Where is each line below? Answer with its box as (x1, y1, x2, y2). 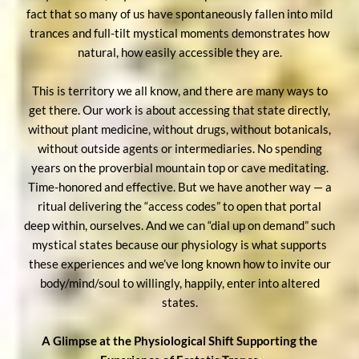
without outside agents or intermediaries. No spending (37, 140, 322, 155)
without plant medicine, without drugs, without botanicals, (28, 121, 331, 136)
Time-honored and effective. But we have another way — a (27, 179, 332, 194)
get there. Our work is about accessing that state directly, (29, 102, 330, 117)
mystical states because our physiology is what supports (32, 236, 327, 252)
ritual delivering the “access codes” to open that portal (38, 198, 321, 213)
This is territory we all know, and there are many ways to (31, 83, 328, 98)
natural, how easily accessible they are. (77, 44, 282, 59)
